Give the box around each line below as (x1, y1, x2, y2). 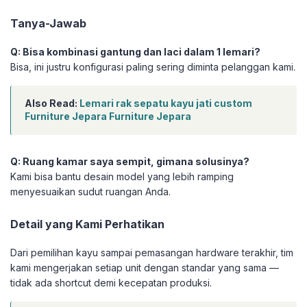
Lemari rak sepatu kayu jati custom (79, 97, 252, 110)
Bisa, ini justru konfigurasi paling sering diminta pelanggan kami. (10, 61, 295, 73)
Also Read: (25, 97, 79, 110)
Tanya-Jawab (10, 16, 86, 31)
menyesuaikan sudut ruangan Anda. (10, 186, 171, 198)
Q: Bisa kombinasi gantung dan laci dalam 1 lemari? (10, 46, 260, 58)
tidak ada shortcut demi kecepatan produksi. (10, 277, 212, 289)
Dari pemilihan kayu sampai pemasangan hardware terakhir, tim (10, 247, 293, 259)
